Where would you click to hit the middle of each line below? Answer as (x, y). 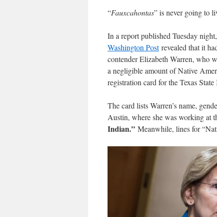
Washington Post (133, 47)
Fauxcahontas (132, 13)
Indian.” (123, 129)
